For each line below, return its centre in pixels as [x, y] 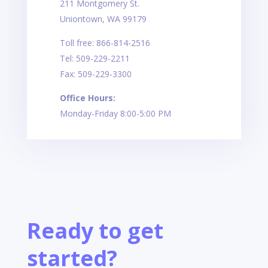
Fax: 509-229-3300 [95, 74]
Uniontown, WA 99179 [103, 19]
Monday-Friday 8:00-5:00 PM [115, 113]
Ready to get [95, 230]
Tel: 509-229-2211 [95, 58]
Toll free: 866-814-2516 [105, 42]
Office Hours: [87, 98]
